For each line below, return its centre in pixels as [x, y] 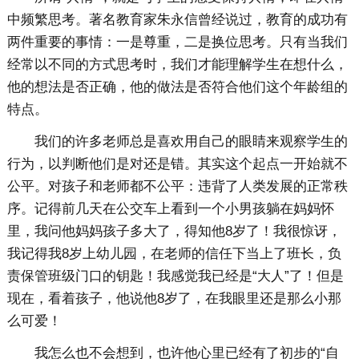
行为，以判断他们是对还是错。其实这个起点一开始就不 [177, 164]
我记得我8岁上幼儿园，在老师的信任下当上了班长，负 [174, 254]
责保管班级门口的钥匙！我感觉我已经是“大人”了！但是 [175, 276]
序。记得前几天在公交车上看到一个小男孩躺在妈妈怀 [170, 209]
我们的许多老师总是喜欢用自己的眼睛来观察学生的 [191, 142]
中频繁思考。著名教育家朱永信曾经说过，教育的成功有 [177, 20]
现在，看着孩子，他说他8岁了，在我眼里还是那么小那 [174, 299]
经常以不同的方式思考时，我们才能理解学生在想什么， [177, 65]
